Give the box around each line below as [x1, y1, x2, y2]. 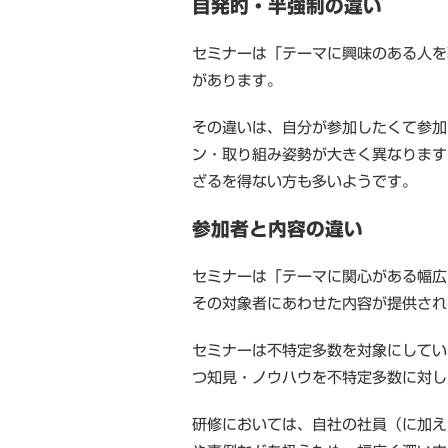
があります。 [192, 72, 282, 88]
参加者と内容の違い [192, 219, 363, 238]
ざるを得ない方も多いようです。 [192, 173, 417, 189]
